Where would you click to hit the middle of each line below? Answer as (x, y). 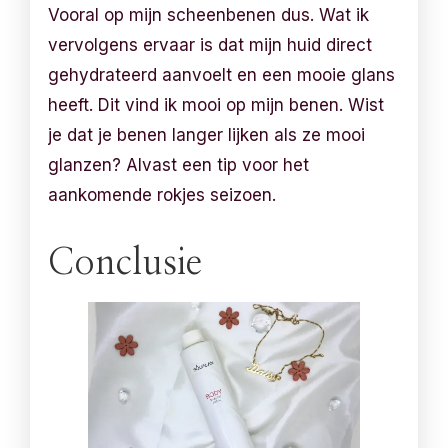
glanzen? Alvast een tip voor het (179, 164)
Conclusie (125, 262)
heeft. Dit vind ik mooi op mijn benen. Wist (216, 104)
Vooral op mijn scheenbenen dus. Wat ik (209, 14)
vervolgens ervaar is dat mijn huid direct (210, 44)
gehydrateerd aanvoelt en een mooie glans (222, 74)
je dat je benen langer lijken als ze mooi (207, 134)
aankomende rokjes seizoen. (162, 194)
